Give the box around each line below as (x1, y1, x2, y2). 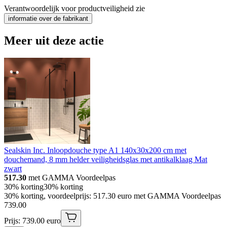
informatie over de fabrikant (8, 14, 88, 22)
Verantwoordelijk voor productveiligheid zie (4, 4, 145, 13)
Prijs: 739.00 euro (4, 216, 61, 225)
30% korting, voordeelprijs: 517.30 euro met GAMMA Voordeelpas (4, 191, 221, 200)
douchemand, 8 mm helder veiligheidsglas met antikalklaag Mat (4, 155, 207, 164)
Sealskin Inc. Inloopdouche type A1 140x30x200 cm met (4, 145, 186, 155)
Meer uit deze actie (4, 33, 104, 47)
